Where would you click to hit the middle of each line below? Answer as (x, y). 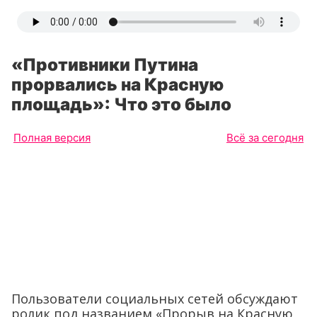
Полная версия (52, 138)
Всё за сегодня (265, 138)
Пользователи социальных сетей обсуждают (155, 298)
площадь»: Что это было (121, 104)
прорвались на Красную (117, 85)
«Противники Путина (105, 65)
